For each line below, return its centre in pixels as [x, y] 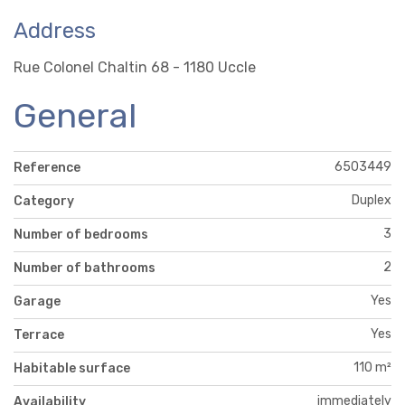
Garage [37, 301]
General [75, 115]
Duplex [372, 200]
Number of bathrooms [85, 268]
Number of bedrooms [81, 234]
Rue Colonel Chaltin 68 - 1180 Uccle [135, 67]
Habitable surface [72, 368]
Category [44, 201]
